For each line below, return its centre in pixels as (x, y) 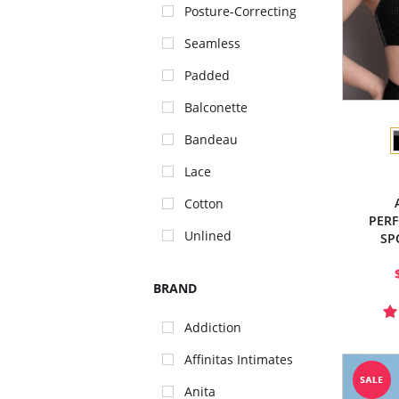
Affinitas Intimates (239, 359)
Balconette (216, 107)
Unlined (208, 236)
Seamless (212, 43)
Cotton (204, 204)
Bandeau (211, 139)
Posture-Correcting (240, 11)
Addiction (213, 327)
